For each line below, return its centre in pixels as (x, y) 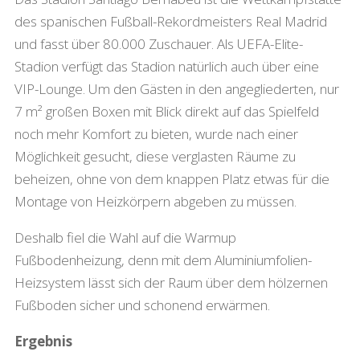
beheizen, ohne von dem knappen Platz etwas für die (172, 178)
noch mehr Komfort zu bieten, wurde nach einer (156, 133)
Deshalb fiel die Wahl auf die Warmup (125, 237)
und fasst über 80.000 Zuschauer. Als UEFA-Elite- (158, 43)
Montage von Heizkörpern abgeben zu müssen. (155, 201)
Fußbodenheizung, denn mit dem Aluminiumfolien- (163, 260)
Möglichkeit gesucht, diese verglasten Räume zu (155, 156)
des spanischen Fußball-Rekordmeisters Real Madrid (170, 21)
